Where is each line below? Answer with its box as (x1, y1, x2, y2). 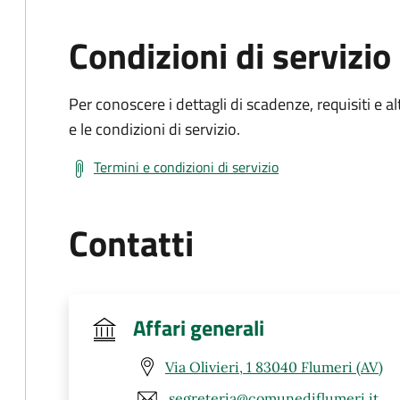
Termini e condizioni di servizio (94, 156, 279, 178)
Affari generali (133, 312, 264, 344)
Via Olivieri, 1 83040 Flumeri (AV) (165, 357, 383, 376)
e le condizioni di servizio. (69, 117, 240, 141)
